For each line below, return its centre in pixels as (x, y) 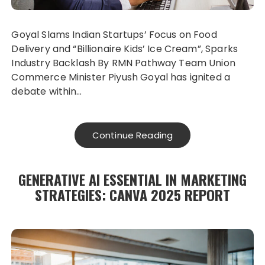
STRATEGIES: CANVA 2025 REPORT (132, 195)
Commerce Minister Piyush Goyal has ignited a (121, 77)
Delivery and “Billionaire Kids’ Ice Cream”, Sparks (125, 49)
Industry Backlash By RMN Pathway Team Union (123, 63)
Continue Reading (132, 135)
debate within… (47, 92)
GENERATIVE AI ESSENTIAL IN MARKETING (132, 180)
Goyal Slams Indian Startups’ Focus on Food (114, 35)
